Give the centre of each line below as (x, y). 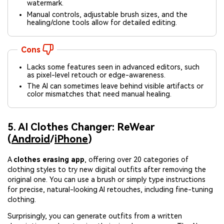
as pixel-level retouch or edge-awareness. (96, 75)
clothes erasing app (49, 159)
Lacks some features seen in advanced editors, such (113, 67)
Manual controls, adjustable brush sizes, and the (107, 14)
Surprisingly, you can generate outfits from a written (95, 216)
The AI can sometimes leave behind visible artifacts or (115, 86)
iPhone (71, 139)
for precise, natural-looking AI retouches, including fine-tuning (110, 189)
